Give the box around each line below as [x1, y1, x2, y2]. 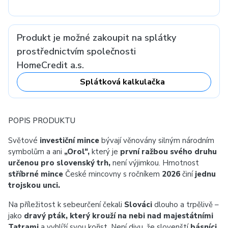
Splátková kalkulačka [80, 76, 165, 88]
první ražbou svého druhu [120, 147, 217, 157]
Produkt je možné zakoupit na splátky [17, 32, 176, 44]
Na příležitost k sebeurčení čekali [8, 199, 124, 210]
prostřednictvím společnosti [17, 45, 136, 58]
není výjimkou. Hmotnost [110, 158, 199, 168]
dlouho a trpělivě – [152, 199, 219, 210]
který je [90, 147, 120, 157]
